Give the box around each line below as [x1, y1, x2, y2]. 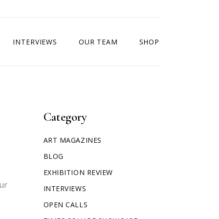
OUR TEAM [78, 37, 118, 46]
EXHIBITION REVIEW [43, 168, 113, 177]
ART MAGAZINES [43, 135, 102, 145]
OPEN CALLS [43, 200, 88, 209]
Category [43, 109, 87, 124]
